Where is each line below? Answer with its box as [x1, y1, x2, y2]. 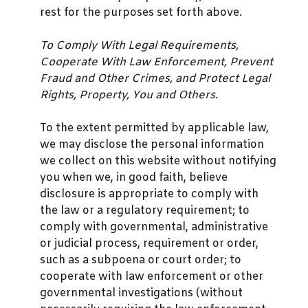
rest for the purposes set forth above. [40, 5, 242, 20]
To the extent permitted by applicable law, [40, 120, 269, 135]
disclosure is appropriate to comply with [40, 186, 258, 201]
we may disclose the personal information [40, 137, 264, 152]
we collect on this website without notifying [40, 153, 276, 168]
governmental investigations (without [40, 285, 243, 300]
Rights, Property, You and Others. [40, 87, 218, 102]
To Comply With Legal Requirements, [40, 38, 239, 53]
